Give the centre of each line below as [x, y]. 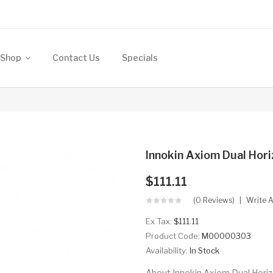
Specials [140, 58]
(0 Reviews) [214, 200]
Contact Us [76, 58]
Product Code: [174, 236]
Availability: [168, 250]
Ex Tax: [160, 221]
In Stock [204, 250]
